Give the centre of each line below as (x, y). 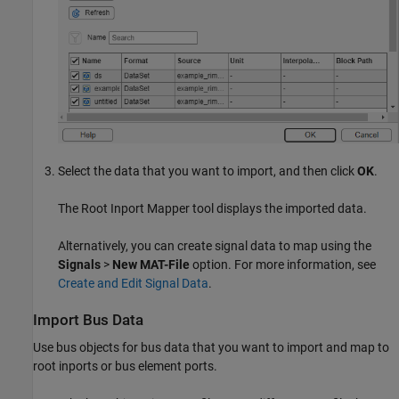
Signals (79, 264)
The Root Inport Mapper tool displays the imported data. (212, 208)
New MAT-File (151, 264)
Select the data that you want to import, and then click (208, 171)
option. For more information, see (283, 264)
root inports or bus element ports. (125, 366)
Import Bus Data (88, 320)
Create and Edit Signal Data (133, 283)
